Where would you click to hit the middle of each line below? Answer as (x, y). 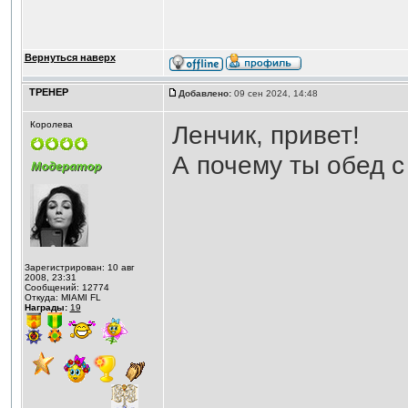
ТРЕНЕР (48, 92)
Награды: (46, 307)
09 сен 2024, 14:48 (275, 93)
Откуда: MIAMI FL (62, 297)
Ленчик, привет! (265, 135)
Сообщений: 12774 (66, 287)
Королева (51, 124)
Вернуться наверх (70, 57)
